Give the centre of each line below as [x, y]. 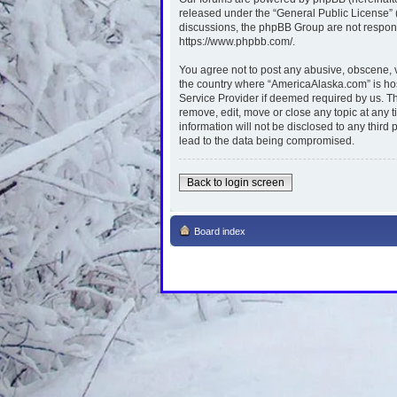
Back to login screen [236, 182]
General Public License [333, 13]
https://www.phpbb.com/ [236, 41]
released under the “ [228, 13]
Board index [220, 231]
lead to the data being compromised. [267, 140]
